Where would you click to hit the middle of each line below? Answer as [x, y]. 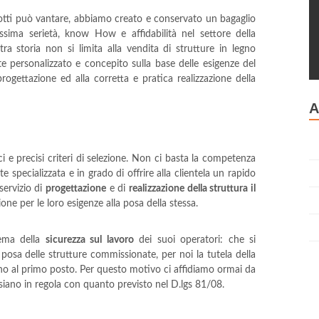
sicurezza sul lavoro [89, 240]
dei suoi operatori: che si [195, 240]
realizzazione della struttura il [192, 188]
